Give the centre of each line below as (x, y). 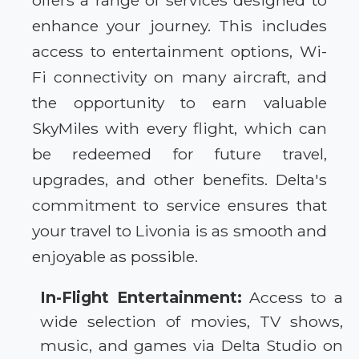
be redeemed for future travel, (179, 154)
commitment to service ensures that (179, 206)
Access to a (292, 298)
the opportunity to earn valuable (179, 103)
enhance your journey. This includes (179, 26)
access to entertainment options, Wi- (179, 52)
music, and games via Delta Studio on (192, 346)
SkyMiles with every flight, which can (179, 129)
